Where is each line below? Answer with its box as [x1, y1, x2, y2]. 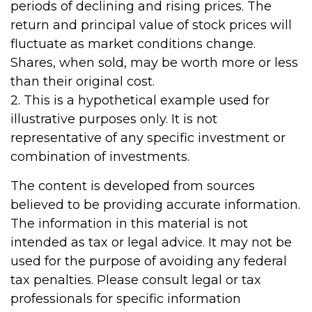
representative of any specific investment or [10, 130, 286, 146]
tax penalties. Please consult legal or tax [10, 272, 261, 288]
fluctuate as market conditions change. [10, 36, 256, 52]
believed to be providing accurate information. [10, 197, 300, 212]
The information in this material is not [10, 216, 248, 231]
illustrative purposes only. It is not [10, 111, 217, 127]
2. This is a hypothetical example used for [10, 93, 270, 108]
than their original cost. [10, 74, 155, 89]
